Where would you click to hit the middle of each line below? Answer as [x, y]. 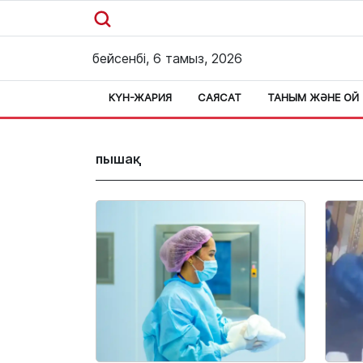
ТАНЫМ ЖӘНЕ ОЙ [313, 97]
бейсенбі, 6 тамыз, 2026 [167, 58]
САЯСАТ [220, 97]
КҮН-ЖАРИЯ [140, 97]
